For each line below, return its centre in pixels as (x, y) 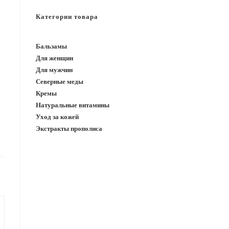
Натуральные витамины (73, 105)
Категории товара (67, 16)
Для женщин (54, 58)
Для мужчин (54, 70)
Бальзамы (51, 46)
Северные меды (60, 81)
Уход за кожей (57, 117)
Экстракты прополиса (69, 128)
